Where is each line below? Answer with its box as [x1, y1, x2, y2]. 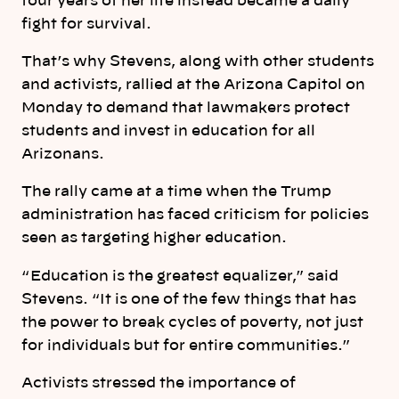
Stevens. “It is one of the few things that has [21, 291, 356, 306]
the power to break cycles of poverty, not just [21, 314, 363, 330]
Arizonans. [21, 146, 104, 161]
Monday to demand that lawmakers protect [21, 100, 350, 115]
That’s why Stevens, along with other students [21, 53, 374, 69]
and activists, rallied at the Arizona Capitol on [21, 77, 365, 92]
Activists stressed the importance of [21, 375, 296, 390]
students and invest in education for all [21, 123, 315, 138]
